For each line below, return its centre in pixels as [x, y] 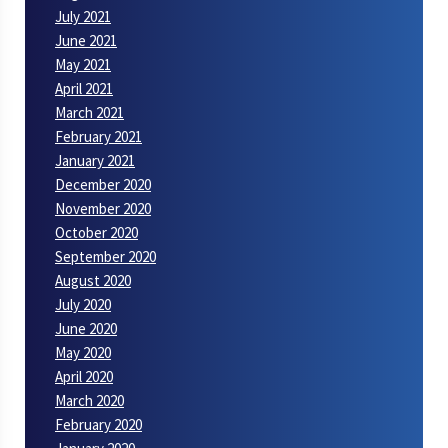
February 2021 [98, 136]
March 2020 [89, 400]
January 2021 [95, 160]
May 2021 [83, 64]
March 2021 [89, 112]
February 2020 [98, 424]
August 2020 [93, 280]
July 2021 [83, 16]
